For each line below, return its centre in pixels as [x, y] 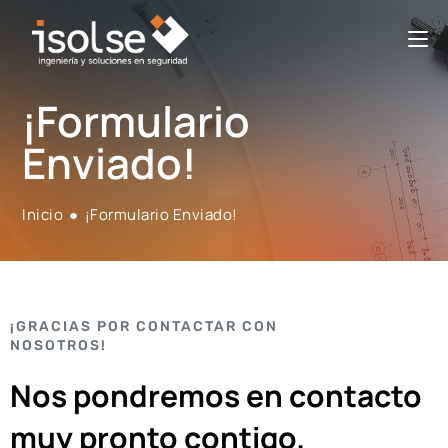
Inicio [43, 214]
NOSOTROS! [58, 345]
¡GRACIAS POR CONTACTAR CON [144, 326]
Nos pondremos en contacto [216, 395]
